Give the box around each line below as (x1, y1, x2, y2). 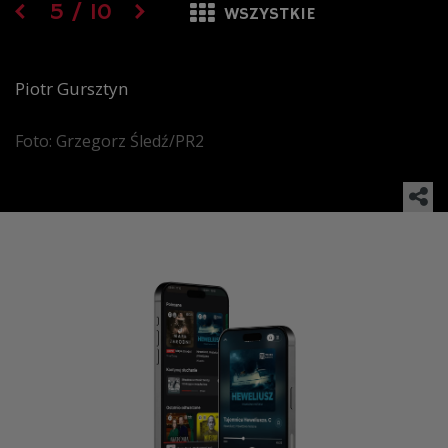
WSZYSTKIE (224, 3, 315, 25)
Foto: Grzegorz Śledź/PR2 (15, 130, 204, 152)
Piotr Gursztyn (15, 77, 128, 100)
